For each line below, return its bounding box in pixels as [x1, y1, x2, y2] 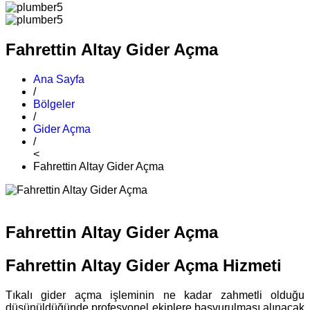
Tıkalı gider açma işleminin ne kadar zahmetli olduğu [6, 289, 304, 301]
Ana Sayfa [33, 73, 84, 85]
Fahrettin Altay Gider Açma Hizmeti [6, 255, 282, 275]
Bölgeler [33, 98, 75, 110]
